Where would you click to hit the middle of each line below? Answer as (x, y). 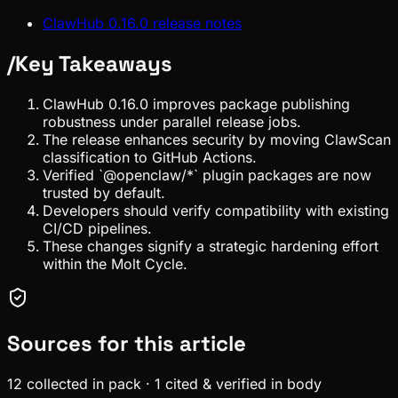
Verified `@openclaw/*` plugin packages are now (207, 175)
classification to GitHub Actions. (150, 157)
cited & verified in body (243, 383)
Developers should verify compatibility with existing (216, 210)
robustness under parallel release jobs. (172, 121)
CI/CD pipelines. (97, 228)
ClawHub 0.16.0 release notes (142, 23)
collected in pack (84, 383)
